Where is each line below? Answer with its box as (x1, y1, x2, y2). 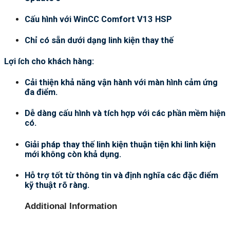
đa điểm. (25, 87, 58, 98)
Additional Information (25, 201, 117, 211)
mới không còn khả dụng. (25, 149, 122, 159)
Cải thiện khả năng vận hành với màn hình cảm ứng (25, 78, 218, 88)
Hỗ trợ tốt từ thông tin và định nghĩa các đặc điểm (25, 170, 218, 180)
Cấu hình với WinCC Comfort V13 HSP (25, 14, 172, 24)
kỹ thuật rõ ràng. (25, 180, 90, 190)
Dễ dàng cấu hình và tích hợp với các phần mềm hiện (25, 108, 225, 119)
